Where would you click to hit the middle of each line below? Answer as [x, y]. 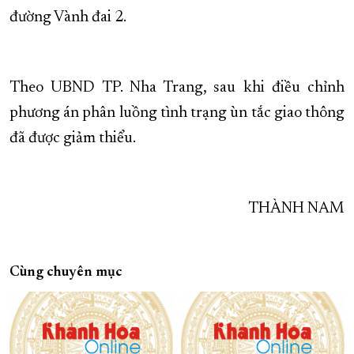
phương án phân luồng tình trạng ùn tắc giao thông [177, 113]
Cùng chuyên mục [66, 273]
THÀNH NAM [296, 209]
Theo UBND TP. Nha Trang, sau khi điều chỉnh [177, 88]
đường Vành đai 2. [68, 18]
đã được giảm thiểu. [73, 139]
